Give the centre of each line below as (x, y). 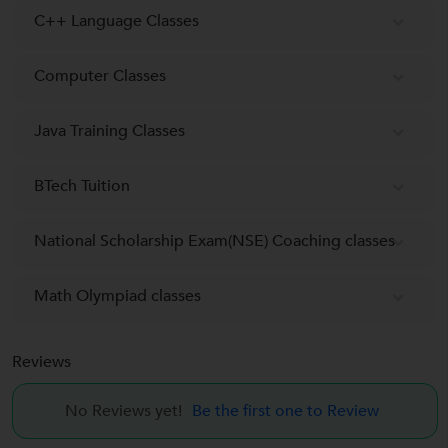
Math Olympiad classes (117, 295)
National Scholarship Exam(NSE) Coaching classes (214, 240)
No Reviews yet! (125, 410)
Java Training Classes (109, 130)
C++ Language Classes (116, 20)
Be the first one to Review (285, 410)
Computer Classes (100, 75)
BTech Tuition (82, 185)
